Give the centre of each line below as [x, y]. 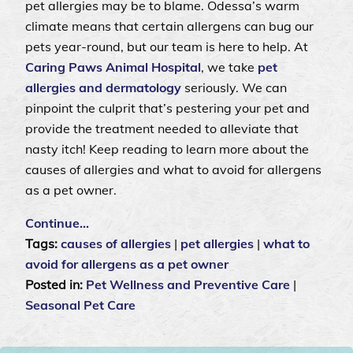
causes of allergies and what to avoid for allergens [173, 170]
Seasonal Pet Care [80, 305]
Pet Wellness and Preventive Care [188, 285]
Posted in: [56, 285]
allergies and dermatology [103, 88]
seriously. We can [234, 88]
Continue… [57, 223]
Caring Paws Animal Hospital [113, 67]
